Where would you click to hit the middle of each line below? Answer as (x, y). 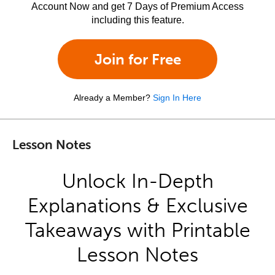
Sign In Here (177, 98)
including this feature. (137, 20)
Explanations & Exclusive (137, 206)
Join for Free (137, 59)
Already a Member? (112, 98)
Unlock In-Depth (137, 181)
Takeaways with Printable (137, 230)
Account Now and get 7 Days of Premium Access (137, 6)
